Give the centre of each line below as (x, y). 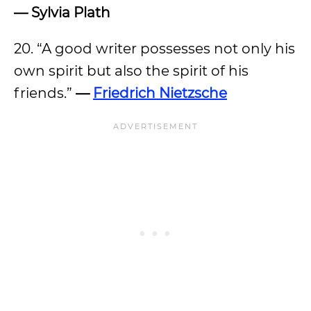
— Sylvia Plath (62, 12)
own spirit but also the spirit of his (131, 71)
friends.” (45, 93)
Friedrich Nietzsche (160, 93)
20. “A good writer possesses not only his (154, 49)
